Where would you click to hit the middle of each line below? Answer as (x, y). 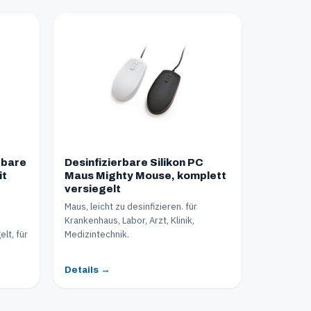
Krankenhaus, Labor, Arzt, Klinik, (129, 220)
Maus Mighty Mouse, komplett (145, 175)
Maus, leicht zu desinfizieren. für (131, 206)
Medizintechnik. (97, 234)
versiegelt (93, 188)
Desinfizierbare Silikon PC (134, 162)
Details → (87, 269)
